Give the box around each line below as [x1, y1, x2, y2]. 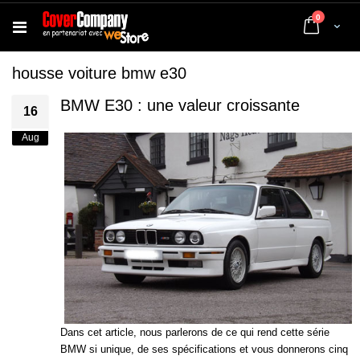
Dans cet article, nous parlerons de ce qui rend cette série [60, 326, 329, 339]
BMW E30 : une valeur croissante [60, 96, 300, 114]
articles [320, 12, 350, 21]
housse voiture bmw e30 [12, 64, 186, 82]
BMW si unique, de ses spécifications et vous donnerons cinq [60, 343, 348, 356]
